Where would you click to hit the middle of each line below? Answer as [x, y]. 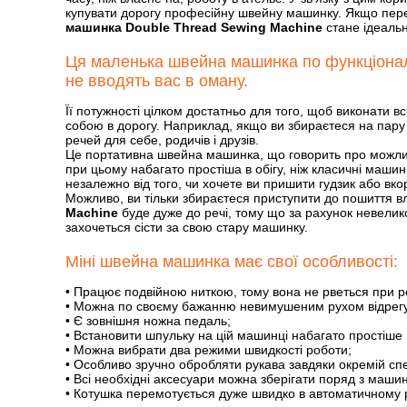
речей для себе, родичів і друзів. [162, 140]
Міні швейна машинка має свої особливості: [232, 262]
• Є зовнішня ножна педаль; [148, 321]
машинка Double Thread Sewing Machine [194, 27]
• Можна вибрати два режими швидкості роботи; [208, 350]
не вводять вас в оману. [157, 81]
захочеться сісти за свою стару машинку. [187, 227]
